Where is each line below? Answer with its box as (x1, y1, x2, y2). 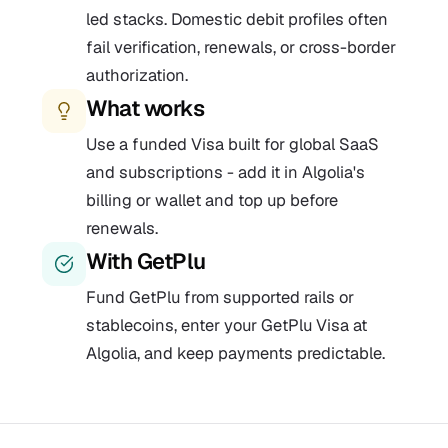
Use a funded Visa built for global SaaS (86, 133, 379, 155)
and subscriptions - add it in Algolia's (86, 161, 365, 183)
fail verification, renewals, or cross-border (86, 36, 396, 58)
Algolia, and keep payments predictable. (86, 342, 385, 364)
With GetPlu (86, 247, 206, 275)
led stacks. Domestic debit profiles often (86, 8, 388, 30)
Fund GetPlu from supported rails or (86, 286, 354, 308)
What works (86, 94, 205, 122)
